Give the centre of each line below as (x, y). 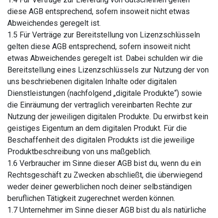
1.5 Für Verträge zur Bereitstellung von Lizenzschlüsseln (104, 35)
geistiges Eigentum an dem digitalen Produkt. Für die (97, 128)
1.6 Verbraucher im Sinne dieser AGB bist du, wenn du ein (104, 163)
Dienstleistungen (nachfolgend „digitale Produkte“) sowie (105, 93)
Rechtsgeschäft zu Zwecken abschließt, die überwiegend (105, 175)
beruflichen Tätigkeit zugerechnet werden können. (91, 198)
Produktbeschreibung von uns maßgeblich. (79, 152)
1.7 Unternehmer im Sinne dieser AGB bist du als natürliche (107, 210)
